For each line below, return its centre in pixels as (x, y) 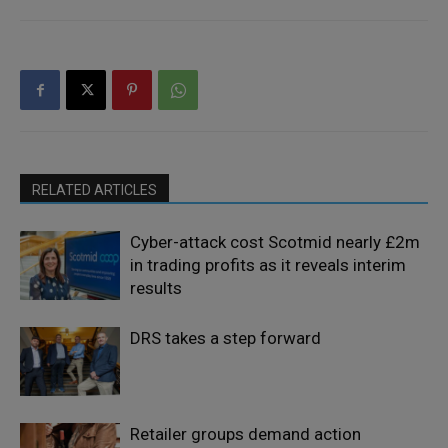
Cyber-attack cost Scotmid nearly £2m (275, 242)
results (156, 288)
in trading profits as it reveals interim (268, 265)
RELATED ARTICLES (94, 190)
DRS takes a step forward (225, 338)
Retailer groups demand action (245, 434)
